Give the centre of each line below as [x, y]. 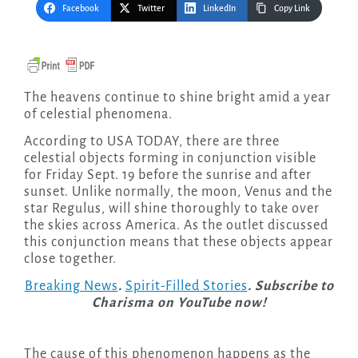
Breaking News [71, 286]
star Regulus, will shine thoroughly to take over [171, 208]
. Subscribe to [290, 286]
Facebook [81, 8]
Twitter [151, 8]
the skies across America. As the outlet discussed [176, 225]
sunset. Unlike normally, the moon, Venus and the [178, 191]
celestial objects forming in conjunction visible [170, 158]
